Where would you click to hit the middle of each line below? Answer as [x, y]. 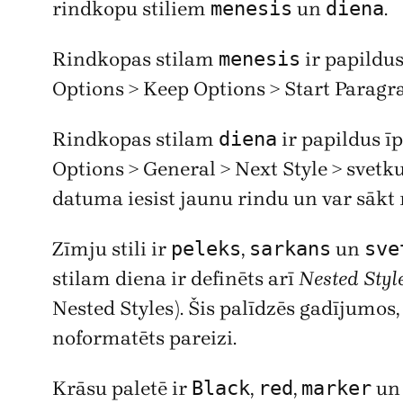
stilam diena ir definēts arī [175, 278]
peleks [206, 248]
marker [336, 388]
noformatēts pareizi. [144, 338]
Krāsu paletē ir [122, 388]
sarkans [290, 248]
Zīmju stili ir [112, 249]
